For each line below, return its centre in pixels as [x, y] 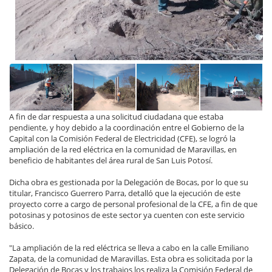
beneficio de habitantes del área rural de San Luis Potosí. [111, 160]
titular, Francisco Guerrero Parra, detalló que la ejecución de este [125, 193]
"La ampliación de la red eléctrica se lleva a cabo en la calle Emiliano [129, 247]
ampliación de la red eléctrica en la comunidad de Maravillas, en [123, 149]
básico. [22, 226]
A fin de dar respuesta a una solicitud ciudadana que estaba [116, 116]
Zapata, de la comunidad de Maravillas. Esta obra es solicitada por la [131, 258]
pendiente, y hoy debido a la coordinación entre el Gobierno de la [127, 127]
